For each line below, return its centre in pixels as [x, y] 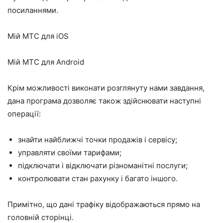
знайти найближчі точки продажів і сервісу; [98, 140]
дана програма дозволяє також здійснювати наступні [104, 101]
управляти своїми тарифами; [70, 153]
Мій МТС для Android [46, 62]
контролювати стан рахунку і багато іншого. [98, 179]
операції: [24, 114]
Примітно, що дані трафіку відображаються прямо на [104, 205]
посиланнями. [33, 10]
